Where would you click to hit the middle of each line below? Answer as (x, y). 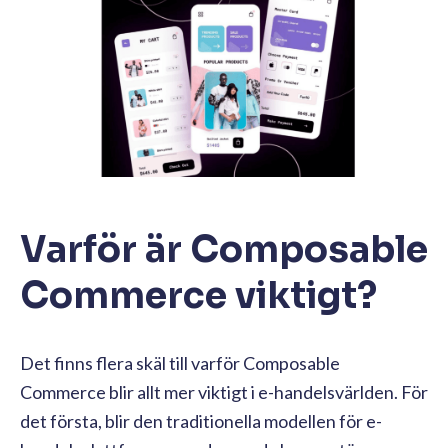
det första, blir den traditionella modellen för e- (201, 420)
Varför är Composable (224, 249)
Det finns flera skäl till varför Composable (180, 362)
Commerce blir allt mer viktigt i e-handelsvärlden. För (224, 391)
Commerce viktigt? (198, 295)
